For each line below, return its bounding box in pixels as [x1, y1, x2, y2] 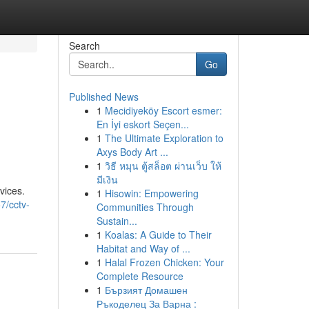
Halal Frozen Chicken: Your [104, 255, 224, 269]
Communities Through [96, 200, 194, 214]
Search [68, 39, 100, 52]
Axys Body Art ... [96, 145, 168, 159]
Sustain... [96, 214, 137, 228]
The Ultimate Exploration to [104, 131, 223, 145]
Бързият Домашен [104, 283, 188, 297]
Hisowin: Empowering [104, 186, 199, 200]
